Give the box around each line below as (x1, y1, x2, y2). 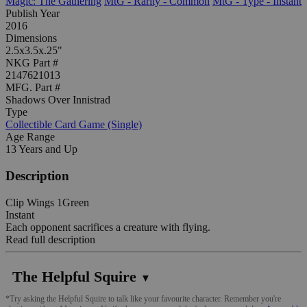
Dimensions (5, 32, 57, 45)
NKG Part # (5, 57, 58, 69)
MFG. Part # (5, 82, 60, 94)
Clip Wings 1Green (5, 196, 89, 208)
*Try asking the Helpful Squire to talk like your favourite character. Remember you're (5, 293, 281, 304)
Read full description (5, 233, 95, 245)
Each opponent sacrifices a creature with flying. (5, 221, 210, 233)
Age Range (5, 131, 55, 143)
